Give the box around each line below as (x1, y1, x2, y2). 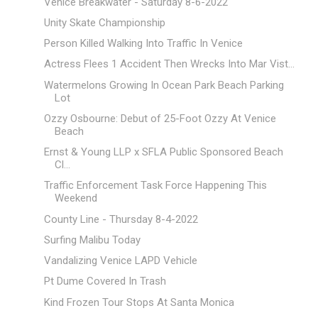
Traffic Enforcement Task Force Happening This (43, 179, 267, 192)
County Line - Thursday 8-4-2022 (43, 212, 198, 226)
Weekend (54, 192, 97, 205)
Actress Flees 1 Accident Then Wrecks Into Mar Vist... (43, 57, 295, 71)
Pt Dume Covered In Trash (43, 275, 166, 288)
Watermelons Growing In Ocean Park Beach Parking (43, 78, 284, 92)
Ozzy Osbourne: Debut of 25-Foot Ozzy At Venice (43, 111, 276, 125)
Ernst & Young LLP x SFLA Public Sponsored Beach (43, 146, 283, 159)
